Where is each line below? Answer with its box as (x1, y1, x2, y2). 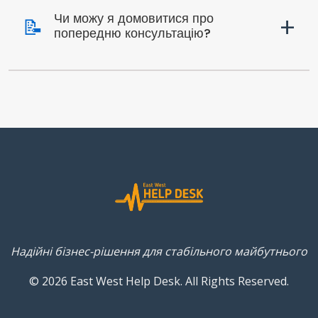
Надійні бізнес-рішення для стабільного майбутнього (11, 243, 307, 259)
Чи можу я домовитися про (54, 10, 214, 27)
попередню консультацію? (54, 25, 211, 42)
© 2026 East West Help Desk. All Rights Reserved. (29, 273, 289, 289)
